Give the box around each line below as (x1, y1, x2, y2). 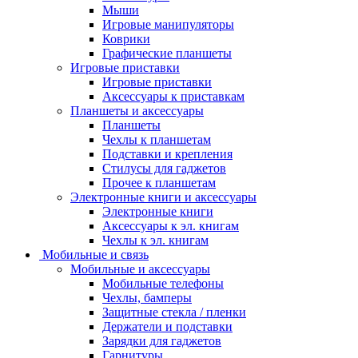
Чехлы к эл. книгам (102, 233, 209, 247)
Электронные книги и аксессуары (70, 189, 257, 204)
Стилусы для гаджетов (102, 161, 226, 175)
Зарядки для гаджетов (102, 333, 221, 348)
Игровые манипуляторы (102, 17, 234, 31)
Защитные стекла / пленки (102, 304, 246, 319)
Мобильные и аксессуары (70, 261, 210, 276)
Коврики (102, 31, 150, 46)
